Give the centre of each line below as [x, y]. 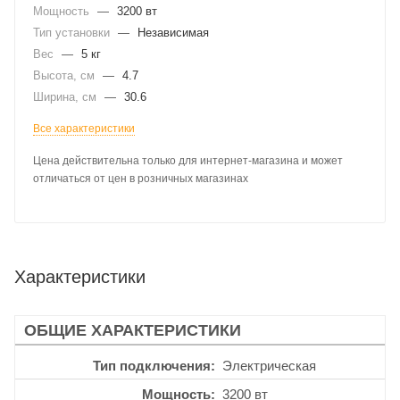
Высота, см [66, 75]
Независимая [173, 33]
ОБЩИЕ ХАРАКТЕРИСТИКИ [133, 330]
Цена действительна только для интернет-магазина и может [188, 161]
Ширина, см [67, 97]
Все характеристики [84, 129]
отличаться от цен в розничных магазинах [141, 179]
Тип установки [73, 33]
